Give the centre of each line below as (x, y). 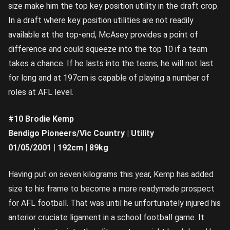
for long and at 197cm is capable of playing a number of (109, 78)
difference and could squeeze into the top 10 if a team (108, 49)
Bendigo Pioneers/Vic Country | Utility (81, 133)
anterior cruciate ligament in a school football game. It (106, 217)
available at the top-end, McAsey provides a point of (103, 34)
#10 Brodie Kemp (41, 119)
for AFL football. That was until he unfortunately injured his (114, 203)
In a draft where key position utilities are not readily (101, 20)
